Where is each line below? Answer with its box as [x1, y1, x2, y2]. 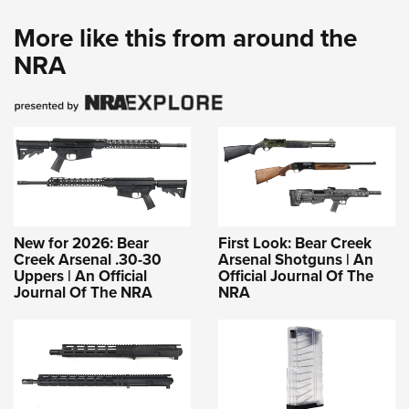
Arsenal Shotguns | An [218, 247, 373, 271]
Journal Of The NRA [14, 280, 152, 304]
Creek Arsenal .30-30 [14, 247, 162, 271]
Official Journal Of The [218, 264, 373, 288]
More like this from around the [14, 19, 357, 58]
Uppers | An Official [14, 264, 147, 288]
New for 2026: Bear [14, 231, 149, 255]
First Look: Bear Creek [218, 231, 372, 255]
